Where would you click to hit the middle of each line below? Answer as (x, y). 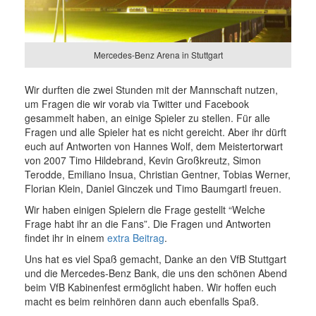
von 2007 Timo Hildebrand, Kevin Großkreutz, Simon (143, 160)
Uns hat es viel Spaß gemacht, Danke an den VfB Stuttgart (156, 259)
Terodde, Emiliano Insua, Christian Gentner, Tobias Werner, (158, 175)
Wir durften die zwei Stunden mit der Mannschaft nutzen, (151, 90)
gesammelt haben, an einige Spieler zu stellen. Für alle (147, 118)
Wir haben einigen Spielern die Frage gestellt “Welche (145, 210)
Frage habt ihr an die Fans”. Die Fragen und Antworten (148, 224)
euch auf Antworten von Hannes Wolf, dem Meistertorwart (154, 146)
